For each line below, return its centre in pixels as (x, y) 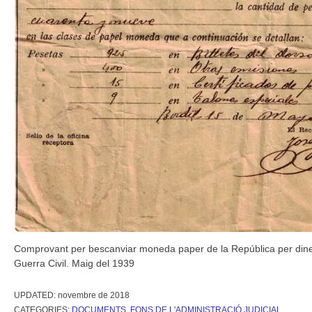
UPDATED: (36, 295)
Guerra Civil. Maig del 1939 (74, 263)
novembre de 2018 (94, 295)
